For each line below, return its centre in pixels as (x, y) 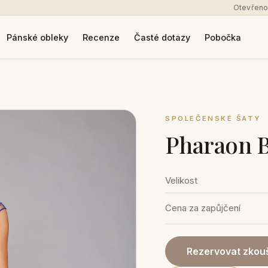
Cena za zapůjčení (203, 208)
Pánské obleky (37, 37)
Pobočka (223, 37)
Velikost (182, 181)
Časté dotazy (162, 37)
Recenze (101, 37)
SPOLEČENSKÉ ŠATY (213, 118)
